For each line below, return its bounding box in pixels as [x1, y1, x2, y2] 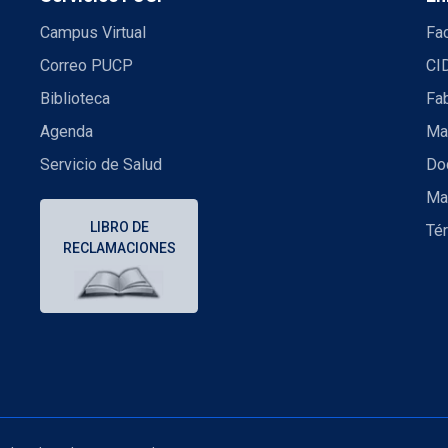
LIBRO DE [89, 219, 149, 236]
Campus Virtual [40, 22, 146, 42]
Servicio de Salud [40, 154, 162, 174]
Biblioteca [40, 88, 110, 108]
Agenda [40, 121, 93, 141]
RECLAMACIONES [62, 240, 176, 257]
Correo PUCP [40, 55, 133, 75]
